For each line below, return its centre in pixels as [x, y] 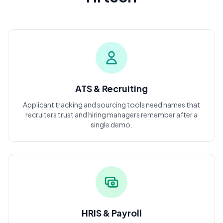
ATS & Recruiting [111, 88]
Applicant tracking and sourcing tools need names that [111, 105]
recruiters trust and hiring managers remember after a [111, 114]
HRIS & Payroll [111, 213]
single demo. [111, 124]
